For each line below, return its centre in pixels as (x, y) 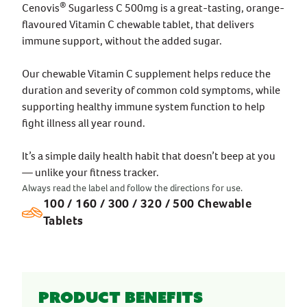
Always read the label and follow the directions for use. (132, 188)
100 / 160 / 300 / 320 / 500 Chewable (147, 204)
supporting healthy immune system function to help (144, 107)
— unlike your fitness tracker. (90, 172)
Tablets (63, 221)
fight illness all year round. (84, 123)
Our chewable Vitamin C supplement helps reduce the (146, 74)
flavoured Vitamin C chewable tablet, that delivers (138, 24)
